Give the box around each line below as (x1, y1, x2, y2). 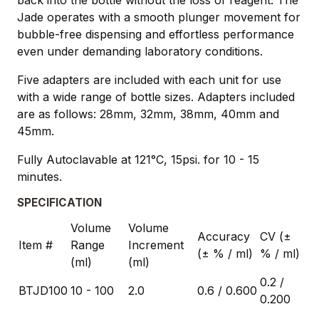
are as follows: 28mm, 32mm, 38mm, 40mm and (17, 106, 279, 121)
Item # (19, 237, 53, 252)
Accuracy (197, 229, 250, 244)
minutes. (17, 169, 62, 184)
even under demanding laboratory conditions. (17, 43, 263, 58)
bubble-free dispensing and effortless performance (17, 26, 294, 41)
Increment (128, 237, 184, 252)
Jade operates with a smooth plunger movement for (17, 9, 300, 24)
